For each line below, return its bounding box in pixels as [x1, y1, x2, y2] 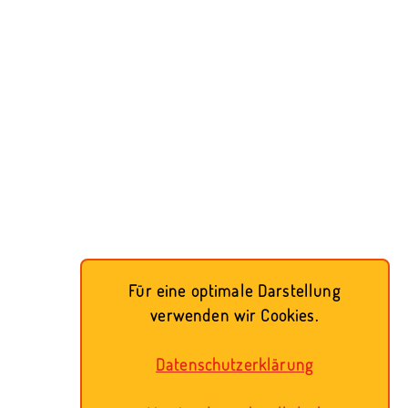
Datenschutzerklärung [155, 354, 314, 374]
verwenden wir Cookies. [150, 305, 319, 325]
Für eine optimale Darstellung [128, 280, 341, 301]
